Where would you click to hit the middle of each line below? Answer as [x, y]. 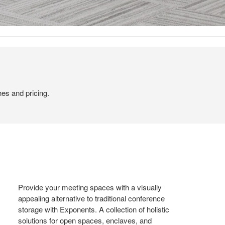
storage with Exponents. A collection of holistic [94, 209]
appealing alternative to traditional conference [92, 198]
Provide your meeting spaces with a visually [90, 187]
